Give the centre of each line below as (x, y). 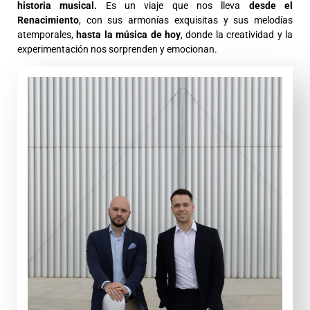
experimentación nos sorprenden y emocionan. (117, 49)
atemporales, (47, 34)
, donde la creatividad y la (237, 34)
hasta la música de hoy (129, 34)
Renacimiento (48, 20)
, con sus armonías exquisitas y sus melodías (186, 20)
